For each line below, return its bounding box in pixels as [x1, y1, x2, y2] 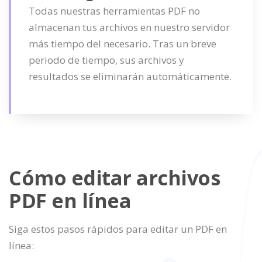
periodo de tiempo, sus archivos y [29, 53, 184, 67]
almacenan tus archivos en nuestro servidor [29, 20, 230, 34]
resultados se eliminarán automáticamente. [29, 70, 232, 83]
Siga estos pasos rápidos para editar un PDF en [9, 222, 227, 236]
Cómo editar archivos [9, 164, 220, 191]
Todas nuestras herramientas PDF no [29, 4, 200, 18]
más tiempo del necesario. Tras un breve [29, 37, 216, 50]
